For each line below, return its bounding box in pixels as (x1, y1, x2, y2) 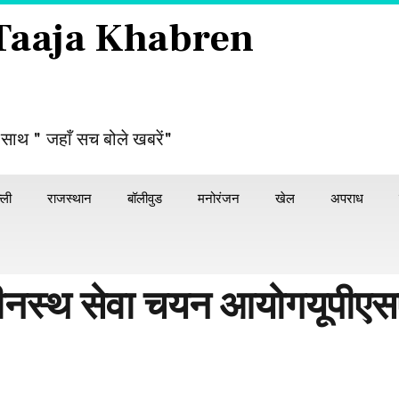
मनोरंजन (198, 191, 240, 208)
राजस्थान (47, 191, 92, 208)
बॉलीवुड (127, 191, 162, 208)
